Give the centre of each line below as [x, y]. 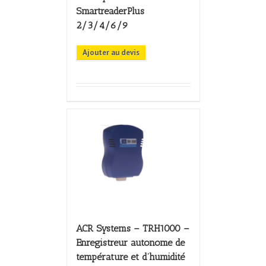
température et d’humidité [130, 256]
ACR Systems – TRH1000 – [132, 228]
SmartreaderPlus [110, 11]
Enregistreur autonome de [130, 242]
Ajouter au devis [111, 53]
